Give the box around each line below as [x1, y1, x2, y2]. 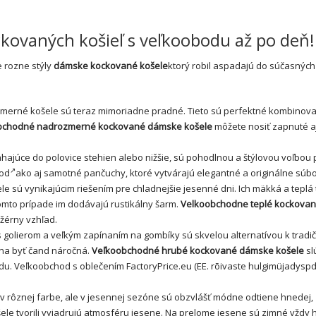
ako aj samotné [16, 166, 84, 179]
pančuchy [84, 166, 126, 179]
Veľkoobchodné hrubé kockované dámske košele [92, 243, 304, 257]
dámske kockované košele [54, 59, 168, 72]
